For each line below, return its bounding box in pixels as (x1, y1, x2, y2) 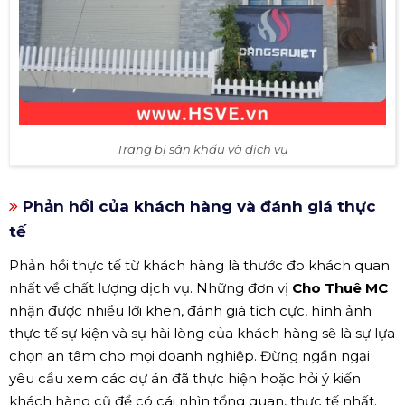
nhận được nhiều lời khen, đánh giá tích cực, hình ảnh (9, 301, 372, 319)
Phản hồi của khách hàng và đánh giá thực (18, 196, 376, 215)
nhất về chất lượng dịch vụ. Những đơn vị (9, 278, 292, 297)
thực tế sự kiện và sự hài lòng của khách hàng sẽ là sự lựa (9, 324, 395, 342)
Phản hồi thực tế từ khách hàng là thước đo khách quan (9, 256, 390, 274)
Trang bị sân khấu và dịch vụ (117, 141, 288, 156)
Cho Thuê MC (292, 278, 388, 297)
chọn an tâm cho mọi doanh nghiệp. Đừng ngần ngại (9, 346, 370, 364)
